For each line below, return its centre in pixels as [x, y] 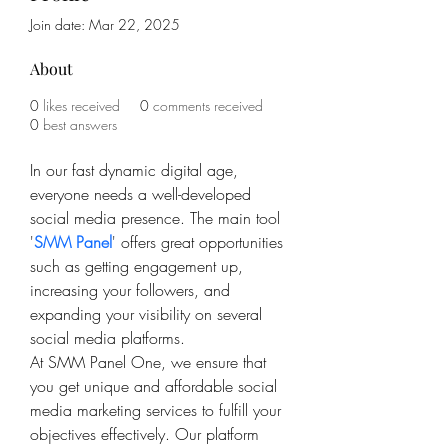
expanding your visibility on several [148, 314]
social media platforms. [110, 338]
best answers [80, 124]
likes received [81, 105]
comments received [208, 105]
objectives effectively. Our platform [147, 434]
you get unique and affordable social [156, 386]
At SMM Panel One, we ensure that [150, 362]
